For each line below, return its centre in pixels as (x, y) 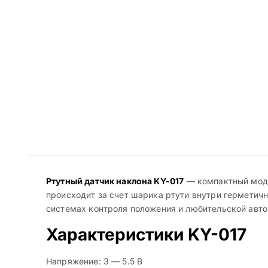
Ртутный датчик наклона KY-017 (115, 181)
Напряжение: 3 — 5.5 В (95, 261)
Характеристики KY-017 (146, 235)
